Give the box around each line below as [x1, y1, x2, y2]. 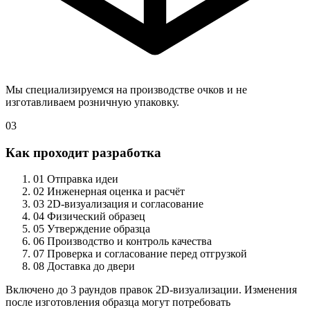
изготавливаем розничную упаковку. [6, 95, 179, 108]
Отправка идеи [47, 173, 118, 185]
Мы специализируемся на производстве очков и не [6, 83, 247, 95]
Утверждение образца [47, 223, 150, 235]
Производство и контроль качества [47, 235, 212, 248]
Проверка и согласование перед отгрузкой [47, 248, 247, 260]
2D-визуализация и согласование [47, 198, 203, 210]
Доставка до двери [47, 260, 135, 273]
